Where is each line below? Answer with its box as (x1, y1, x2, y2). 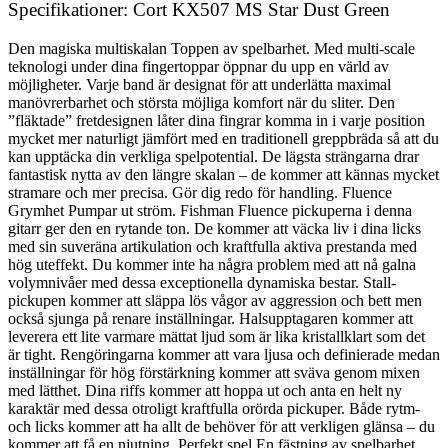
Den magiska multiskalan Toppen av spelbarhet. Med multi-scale (8, 39, 415, 57)
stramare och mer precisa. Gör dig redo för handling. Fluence (8, 183, 392, 201)
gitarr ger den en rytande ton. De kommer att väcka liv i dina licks (8, 219, 421, 237)
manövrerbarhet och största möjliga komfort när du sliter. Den (8, 93, 395, 111)
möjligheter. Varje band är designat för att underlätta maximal (8, 75, 391, 93)
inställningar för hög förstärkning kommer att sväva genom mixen (8, 363, 420, 381)
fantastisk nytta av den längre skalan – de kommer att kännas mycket (8, 165, 439, 183)
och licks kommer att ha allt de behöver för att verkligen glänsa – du (8, 417, 435, 435)
